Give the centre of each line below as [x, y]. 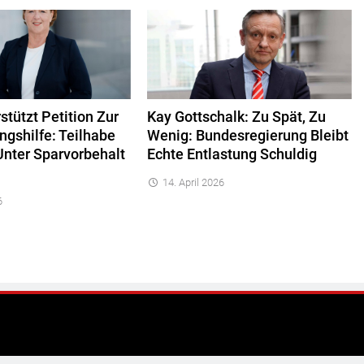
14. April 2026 [193, 182]
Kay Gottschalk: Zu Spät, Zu [236, 117]
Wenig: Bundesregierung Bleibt [247, 135]
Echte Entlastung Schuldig [232, 154]
